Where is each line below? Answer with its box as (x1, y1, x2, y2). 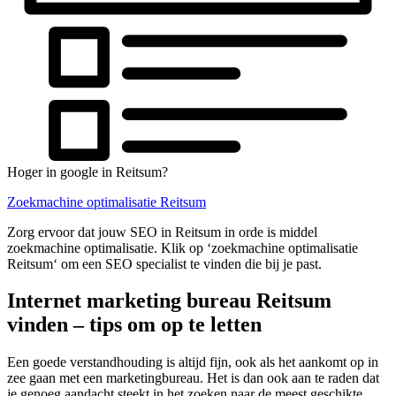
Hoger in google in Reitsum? (7, 164, 168, 179)
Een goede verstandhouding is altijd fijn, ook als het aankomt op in (7, 354, 378, 370)
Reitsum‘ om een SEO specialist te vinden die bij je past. (7, 255, 322, 271)
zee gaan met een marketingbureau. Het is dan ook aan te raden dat (7, 370, 379, 386)
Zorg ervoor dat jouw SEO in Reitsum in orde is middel (7, 224, 317, 240)
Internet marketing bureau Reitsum (7, 289, 331, 313)
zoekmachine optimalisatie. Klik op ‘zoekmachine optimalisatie (7, 240, 358, 255)
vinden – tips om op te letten (7, 313, 262, 337)
